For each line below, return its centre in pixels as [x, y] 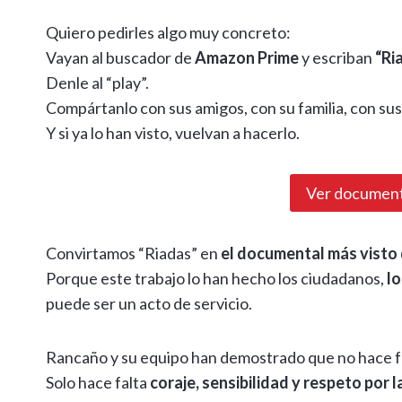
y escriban [337, 58]
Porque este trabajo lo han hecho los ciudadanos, [216, 279]
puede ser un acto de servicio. [149, 304]
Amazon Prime [247, 58]
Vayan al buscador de [120, 58]
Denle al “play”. [97, 83]
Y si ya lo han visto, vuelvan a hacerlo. [173, 133]
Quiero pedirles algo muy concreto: [168, 33]
